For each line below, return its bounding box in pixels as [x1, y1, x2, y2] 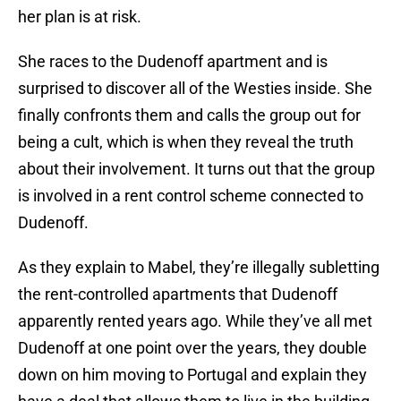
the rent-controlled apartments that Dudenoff [18, 285, 337, 304]
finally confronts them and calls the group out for [18, 106, 361, 125]
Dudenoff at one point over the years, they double [18, 338, 367, 358]
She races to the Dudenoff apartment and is [18, 52, 328, 72]
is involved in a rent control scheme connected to [18, 186, 363, 206]
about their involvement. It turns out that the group [18, 159, 375, 179]
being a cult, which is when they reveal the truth [18, 132, 354, 152]
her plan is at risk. [18, 7, 145, 27]
